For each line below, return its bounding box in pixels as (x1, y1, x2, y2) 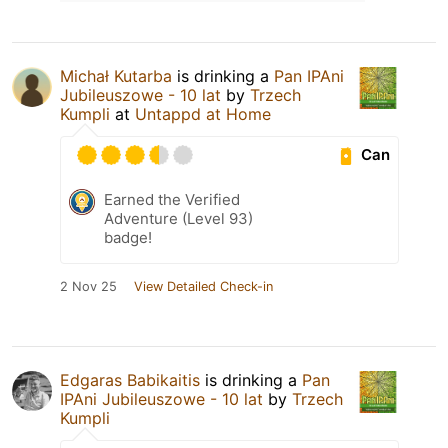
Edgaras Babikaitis (60, 369, 200, 390)
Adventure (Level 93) (104, 208, 253, 228)
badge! (104, 227, 152, 247)
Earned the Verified (104, 189, 240, 209)
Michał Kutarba (60, 65, 172, 86)
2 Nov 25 (60, 278, 117, 294)
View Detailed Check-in (134, 278, 273, 294)
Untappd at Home (135, 103, 271, 124)
